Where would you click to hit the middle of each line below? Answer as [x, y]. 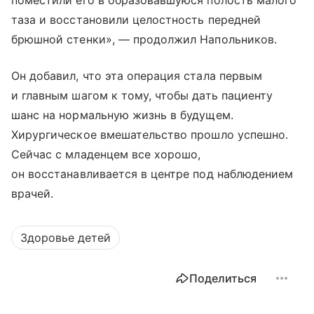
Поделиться [223, 279]
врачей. [33, 194]
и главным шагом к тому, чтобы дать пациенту [142, 96]
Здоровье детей [66, 238]
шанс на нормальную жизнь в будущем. [122, 115]
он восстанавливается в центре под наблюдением [152, 174]
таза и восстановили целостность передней [136, 20]
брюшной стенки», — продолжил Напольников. [144, 40]
